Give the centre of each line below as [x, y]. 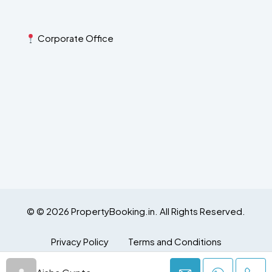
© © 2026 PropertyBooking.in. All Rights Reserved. [136, 211]
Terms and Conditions [175, 242]
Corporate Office [75, 38]
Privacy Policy [80, 242]
